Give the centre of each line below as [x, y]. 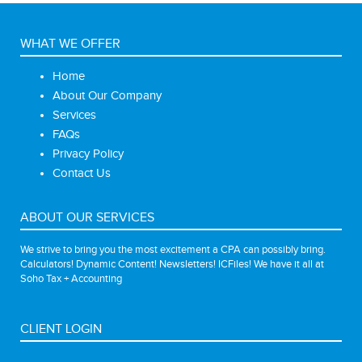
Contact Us [82, 173]
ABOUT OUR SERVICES [87, 217]
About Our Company [107, 95]
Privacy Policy [88, 154]
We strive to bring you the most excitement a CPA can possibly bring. [173, 249]
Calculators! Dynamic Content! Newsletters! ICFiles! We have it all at [172, 264]
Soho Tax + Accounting [71, 278]
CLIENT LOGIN [61, 329]
